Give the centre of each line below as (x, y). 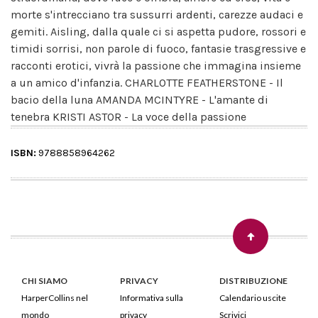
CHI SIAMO (44, 280)
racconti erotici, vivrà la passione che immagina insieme (156, 65)
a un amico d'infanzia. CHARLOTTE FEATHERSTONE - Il (147, 82)
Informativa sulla (152, 297)
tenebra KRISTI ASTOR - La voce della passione (128, 116)
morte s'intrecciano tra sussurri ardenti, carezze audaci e (157, 14)
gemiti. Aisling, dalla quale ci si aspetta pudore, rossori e (158, 31)
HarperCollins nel (55, 297)
